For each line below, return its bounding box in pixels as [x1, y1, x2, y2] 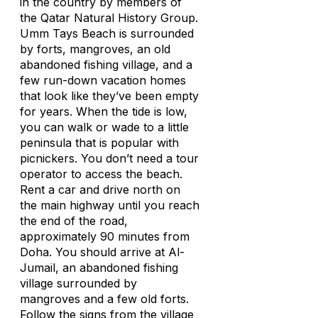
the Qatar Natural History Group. [20, 11, 198, 25]
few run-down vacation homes [20, 73, 186, 87]
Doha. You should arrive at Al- [20, 245, 185, 259]
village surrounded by [20, 276, 137, 290]
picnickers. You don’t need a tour [20, 151, 199, 165]
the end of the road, [20, 214, 128, 228]
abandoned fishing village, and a [20, 57, 192, 72]
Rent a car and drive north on [20, 182, 180, 197]
